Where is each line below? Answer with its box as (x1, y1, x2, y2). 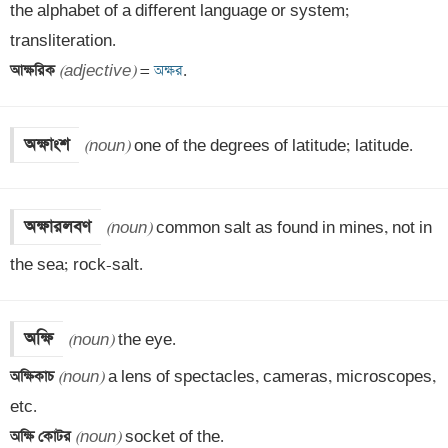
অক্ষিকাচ (10, 367, 58, 387)
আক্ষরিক (10, 61, 59, 81)
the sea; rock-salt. (10, 255, 143, 275)
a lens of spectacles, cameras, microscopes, (104, 367, 436, 387)
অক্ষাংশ (24, 133, 69, 157)
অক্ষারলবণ (24, 215, 91, 239)
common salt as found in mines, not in (152, 218, 432, 238)
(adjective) (59, 61, 136, 81)
